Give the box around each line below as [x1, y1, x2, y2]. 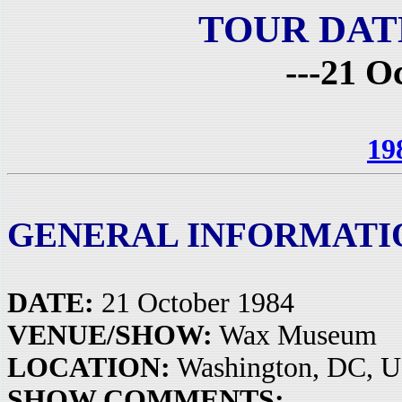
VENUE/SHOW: [7, 319, 213, 351]
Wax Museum [213, 319, 377, 351]
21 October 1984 [94, 287, 294, 319]
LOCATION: [7, 352, 170, 383]
